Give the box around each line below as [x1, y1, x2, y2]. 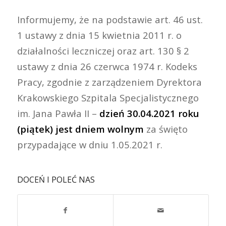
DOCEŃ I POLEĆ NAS [17, 174, 95, 185]
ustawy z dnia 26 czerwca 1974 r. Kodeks [17, 60, 197, 73]
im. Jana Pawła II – [17, 107, 99, 120]
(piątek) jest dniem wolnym [17, 123, 144, 135]
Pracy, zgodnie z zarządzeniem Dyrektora [17, 76, 202, 88]
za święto [143, 123, 188, 135]
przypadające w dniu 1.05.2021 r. [17, 138, 162, 151]
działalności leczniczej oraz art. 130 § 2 [17, 44, 189, 57]
